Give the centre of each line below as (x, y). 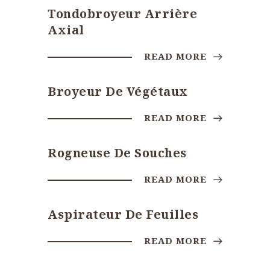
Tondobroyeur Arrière (122, 14)
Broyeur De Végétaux (118, 91)
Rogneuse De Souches (117, 153)
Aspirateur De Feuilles (123, 214)
